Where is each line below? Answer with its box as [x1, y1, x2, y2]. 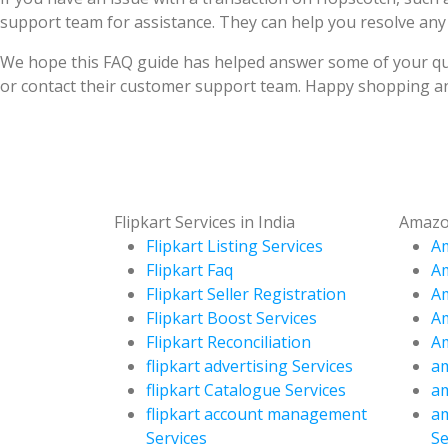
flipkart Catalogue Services [146, 378, 346, 401]
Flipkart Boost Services [146, 306, 317, 329]
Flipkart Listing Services [146, 234, 323, 257]
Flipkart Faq [146, 258, 233, 281]
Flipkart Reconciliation [146, 330, 311, 353]
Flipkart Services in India [114, 210, 295, 233]
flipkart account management [146, 402, 367, 425]
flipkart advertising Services [146, 354, 353, 377]
